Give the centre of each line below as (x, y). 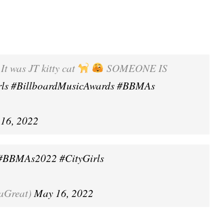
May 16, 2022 (63, 193)
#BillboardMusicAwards (63, 85)
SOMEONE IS (135, 68)
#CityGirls (82, 158)
